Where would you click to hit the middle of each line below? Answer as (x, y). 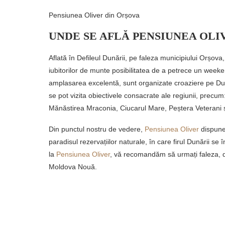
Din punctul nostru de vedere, (97, 129)
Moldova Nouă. (73, 167)
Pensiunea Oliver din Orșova (94, 15)
